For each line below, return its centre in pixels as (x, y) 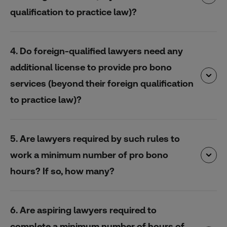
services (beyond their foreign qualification (102, 83)
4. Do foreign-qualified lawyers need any (97, 51)
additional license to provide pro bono (91, 67)
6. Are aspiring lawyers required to (83, 210)
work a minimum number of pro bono (89, 155)
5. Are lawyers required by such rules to (95, 139)
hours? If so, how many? (62, 171)
